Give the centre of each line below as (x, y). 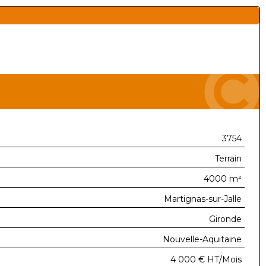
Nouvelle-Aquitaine (202, 239)
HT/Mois (224, 259)
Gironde (225, 219)
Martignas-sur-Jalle (203, 199)
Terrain (228, 159)
